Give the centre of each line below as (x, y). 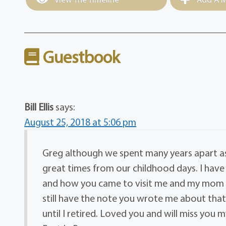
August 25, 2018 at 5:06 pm (80, 122)
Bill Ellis (39, 107)
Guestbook (80, 57)
